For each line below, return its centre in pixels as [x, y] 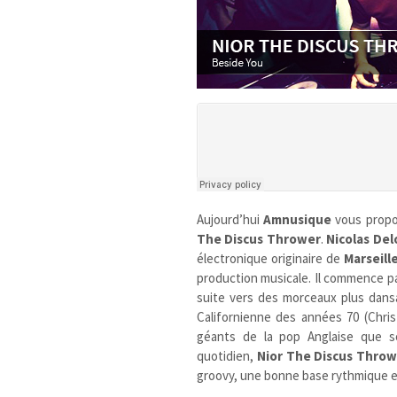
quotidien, [227, 355]
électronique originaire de [271, 258]
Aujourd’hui [230, 219]
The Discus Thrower [259, 238]
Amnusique [298, 219]
